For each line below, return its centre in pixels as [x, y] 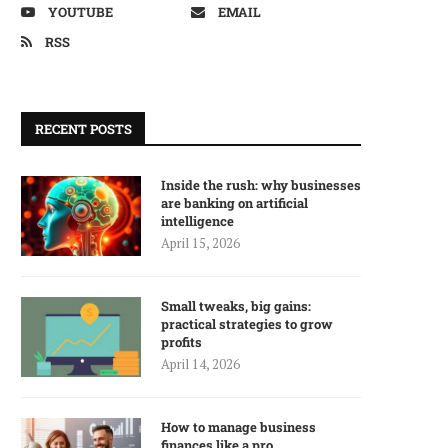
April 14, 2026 [200, 364]
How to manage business [238, 427]
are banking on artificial [234, 203]
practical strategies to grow [247, 324]
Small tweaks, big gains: [236, 306]
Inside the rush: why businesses [261, 185]
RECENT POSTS [83, 129]
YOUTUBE [80, 12]
